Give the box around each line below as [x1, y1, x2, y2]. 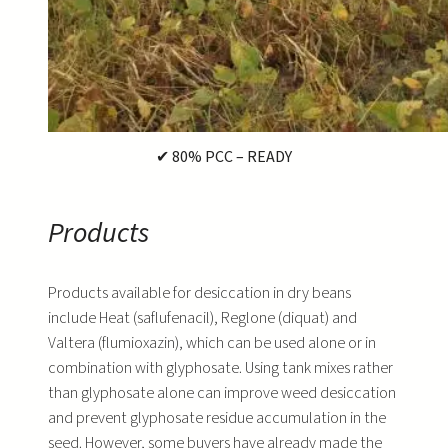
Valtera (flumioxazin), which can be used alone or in [48, 331, 376, 354]
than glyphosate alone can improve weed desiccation [48, 381, 396, 404]
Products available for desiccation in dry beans [48, 281, 351, 304]
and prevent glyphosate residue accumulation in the [48, 406, 386, 429]
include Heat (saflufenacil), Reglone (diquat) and [48, 306, 357, 329]
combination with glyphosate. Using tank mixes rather [48, 356, 393, 379]
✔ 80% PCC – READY [156, 145, 292, 168]
